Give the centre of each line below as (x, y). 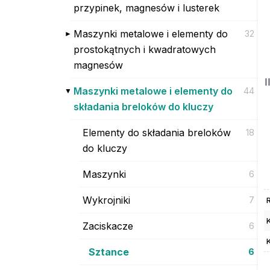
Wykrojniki (106, 200)
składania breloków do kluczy (143, 106)
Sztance (109, 252)
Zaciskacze (108, 226)
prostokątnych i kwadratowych (145, 49)
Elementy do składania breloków (157, 132)
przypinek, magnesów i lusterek (146, 8)
